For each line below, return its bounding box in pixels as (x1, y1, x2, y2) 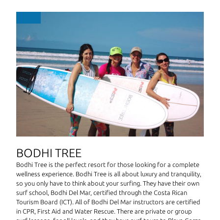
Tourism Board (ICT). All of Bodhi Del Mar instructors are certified (16, 198, 200, 206)
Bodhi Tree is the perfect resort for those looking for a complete (16, 161, 199, 168)
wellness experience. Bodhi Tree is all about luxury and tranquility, (16, 170, 201, 178)
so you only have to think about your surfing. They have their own (16, 180, 199, 187)
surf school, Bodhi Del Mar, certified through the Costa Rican (16, 189, 187, 196)
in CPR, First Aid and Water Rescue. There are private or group (16, 208, 192, 215)
